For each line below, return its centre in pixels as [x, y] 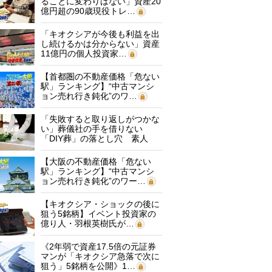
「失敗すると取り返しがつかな [100, 119]
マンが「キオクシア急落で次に [100, 256]
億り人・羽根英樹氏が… [87, 223]
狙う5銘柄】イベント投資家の [98, 214]
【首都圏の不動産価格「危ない [100, 76]
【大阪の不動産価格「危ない [96, 161]
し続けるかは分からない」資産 [100, 44]
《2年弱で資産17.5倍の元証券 [98, 246]
